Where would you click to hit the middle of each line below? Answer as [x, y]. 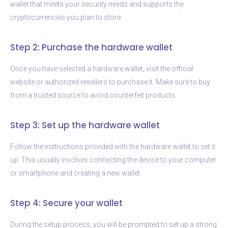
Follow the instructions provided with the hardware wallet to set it [113, 146]
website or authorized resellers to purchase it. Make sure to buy [110, 82]
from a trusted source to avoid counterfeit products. [93, 95]
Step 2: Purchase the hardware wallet [91, 47]
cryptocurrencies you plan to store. [66, 17]
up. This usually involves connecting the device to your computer [113, 160]
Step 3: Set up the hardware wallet [85, 125]
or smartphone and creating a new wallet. [76, 173]
